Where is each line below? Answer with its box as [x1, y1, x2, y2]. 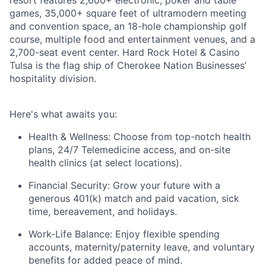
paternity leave [121, 241, 188, 253]
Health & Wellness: [28, 131, 110, 142]
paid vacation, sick [155, 192, 239, 204]
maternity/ [75, 241, 121, 253]
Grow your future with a [110, 179, 220, 191]
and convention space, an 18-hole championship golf [9, 20, 247, 32]
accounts [28, 241, 69, 253]
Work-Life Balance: [28, 228, 112, 240]
